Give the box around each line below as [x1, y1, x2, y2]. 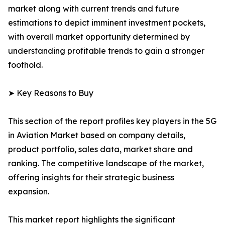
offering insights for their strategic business [8, 172, 174, 183]
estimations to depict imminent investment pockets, [8, 18, 205, 28]
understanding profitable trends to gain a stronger [8, 46, 204, 56]
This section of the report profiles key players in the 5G [8, 116, 216, 127]
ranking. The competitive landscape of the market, [8, 158, 204, 169]
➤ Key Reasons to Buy [8, 88, 93, 98]
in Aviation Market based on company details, [8, 130, 185, 141]
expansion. [8, 186, 49, 197]
